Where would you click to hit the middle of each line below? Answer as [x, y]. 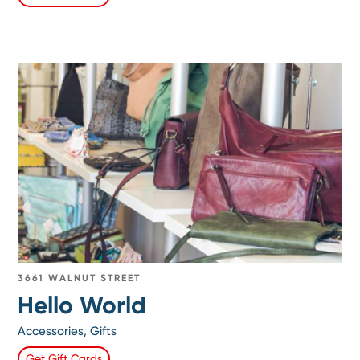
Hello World [82, 306]
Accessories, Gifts [67, 331]
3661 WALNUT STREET [80, 278]
